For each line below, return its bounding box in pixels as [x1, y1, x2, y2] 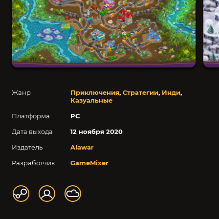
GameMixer [70, 158, 109, 167]
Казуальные [70, 96, 112, 104]
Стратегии [123, 88, 158, 96]
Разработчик [12, 158, 55, 167]
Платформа [12, 111, 50, 120]
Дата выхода [12, 127, 53, 135]
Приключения [70, 88, 119, 96]
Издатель [12, 143, 43, 151]
